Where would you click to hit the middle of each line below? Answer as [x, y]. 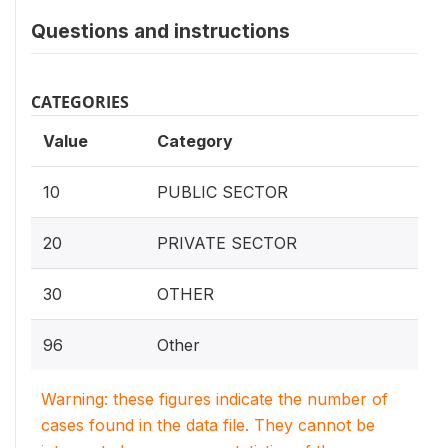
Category [195, 141]
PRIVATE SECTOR [227, 243]
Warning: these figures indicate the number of [214, 399]
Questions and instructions [160, 31]
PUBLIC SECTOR [222, 192]
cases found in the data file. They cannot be [208, 425]
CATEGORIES [80, 102]
